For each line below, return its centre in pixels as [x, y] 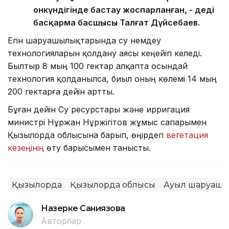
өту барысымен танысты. [97, 148]
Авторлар [61, 221]
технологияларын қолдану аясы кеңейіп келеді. [105, 53]
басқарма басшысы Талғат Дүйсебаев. [117, 23]
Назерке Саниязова [83, 209]
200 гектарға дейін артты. [61, 92]
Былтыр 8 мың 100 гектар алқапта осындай [98, 66]
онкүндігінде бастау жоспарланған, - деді [124, 10]
